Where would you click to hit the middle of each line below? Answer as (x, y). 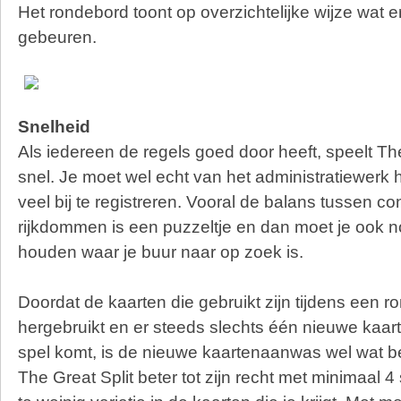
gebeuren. (57, 37)
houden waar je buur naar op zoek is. (161, 252)
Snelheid (54, 127)
